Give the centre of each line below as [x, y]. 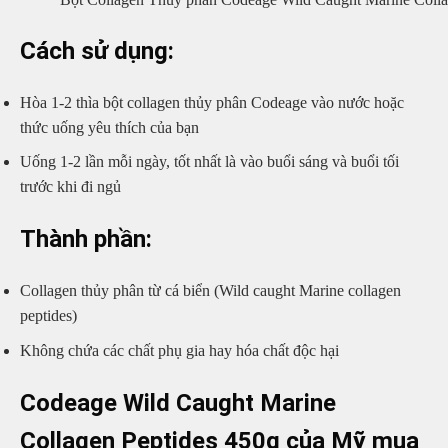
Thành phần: [86, 239]
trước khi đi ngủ [70, 187]
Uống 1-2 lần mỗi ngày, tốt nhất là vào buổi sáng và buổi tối [209, 162]
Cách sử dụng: [97, 50]
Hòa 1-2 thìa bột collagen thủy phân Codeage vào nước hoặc [212, 102]
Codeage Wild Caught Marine [178, 402]
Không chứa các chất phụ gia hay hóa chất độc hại [179, 350]
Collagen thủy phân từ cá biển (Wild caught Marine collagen [210, 291]
